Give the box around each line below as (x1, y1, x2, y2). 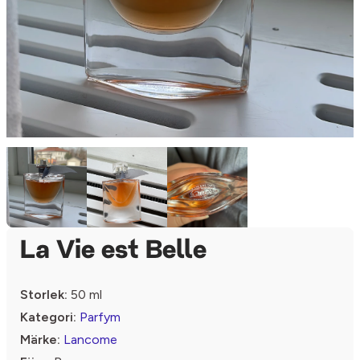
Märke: (20, 331, 60, 347)
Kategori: (20, 309, 76, 325)
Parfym (80, 309, 121, 325)
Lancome (63, 331, 117, 347)
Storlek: (20, 286, 67, 302)
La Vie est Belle (20, 238, 207, 264)
